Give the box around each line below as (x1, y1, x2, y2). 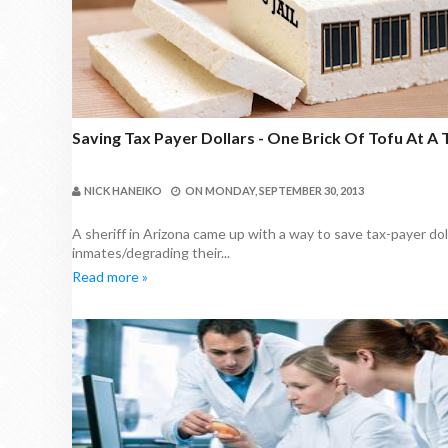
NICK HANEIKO (84, 184, 162, 197)
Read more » (72, 268, 148, 285)
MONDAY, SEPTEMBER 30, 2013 (205, 184, 364, 197)
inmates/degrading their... (72, 244, 230, 261)
